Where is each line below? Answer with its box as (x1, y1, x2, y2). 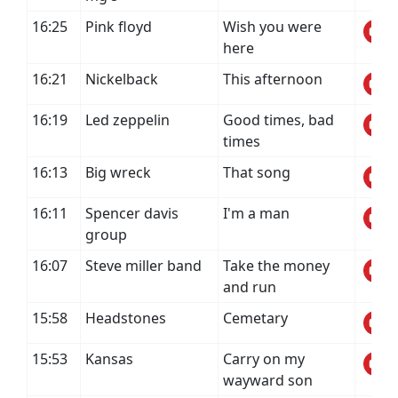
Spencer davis (85, 203, 179, 223)
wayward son (223, 370, 313, 390)
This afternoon (223, 69, 322, 89)
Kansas (85, 349, 133, 369)
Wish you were (223, 17, 322, 36)
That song (223, 163, 291, 182)
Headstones (85, 308, 166, 328)
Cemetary (223, 308, 288, 328)
